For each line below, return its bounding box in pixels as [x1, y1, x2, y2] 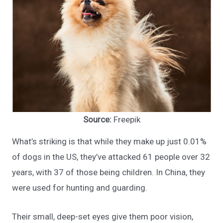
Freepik [113, 114, 140, 124]
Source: [83, 114, 113, 124]
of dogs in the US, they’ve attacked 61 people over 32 [12, 151, 211, 162]
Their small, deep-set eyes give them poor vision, [12, 211, 194, 222]
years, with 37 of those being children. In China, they [12, 167, 206, 177]
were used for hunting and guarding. [12, 182, 148, 193]
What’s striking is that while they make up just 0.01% [12, 136, 207, 146]
